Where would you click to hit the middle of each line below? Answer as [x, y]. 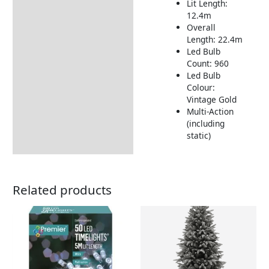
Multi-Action [210, 112]
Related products [62, 190]
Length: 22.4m [214, 40]
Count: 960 [207, 64]
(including [205, 124]
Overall [201, 28]
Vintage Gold [211, 100]
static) [198, 136]
